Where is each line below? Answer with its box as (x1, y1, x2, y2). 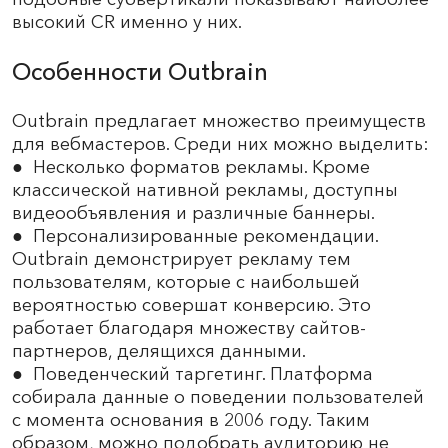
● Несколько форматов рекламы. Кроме (12, 155, 370, 178)
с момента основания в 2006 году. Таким (12, 408, 370, 431)
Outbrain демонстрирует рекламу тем (12, 247, 351, 270)
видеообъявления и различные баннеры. (12, 201, 375, 224)
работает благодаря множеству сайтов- (12, 316, 366, 339)
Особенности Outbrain (12, 56, 268, 86)
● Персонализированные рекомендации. (12, 224, 378, 247)
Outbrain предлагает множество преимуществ (12, 109, 426, 132)
